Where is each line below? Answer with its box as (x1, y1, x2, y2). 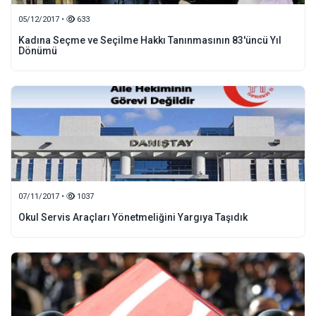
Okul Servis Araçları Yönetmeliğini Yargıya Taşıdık (18, 212, 248, 223)
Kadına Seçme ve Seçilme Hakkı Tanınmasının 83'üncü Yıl (18, 35, 281, 46)
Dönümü (18, 45, 57, 56)
